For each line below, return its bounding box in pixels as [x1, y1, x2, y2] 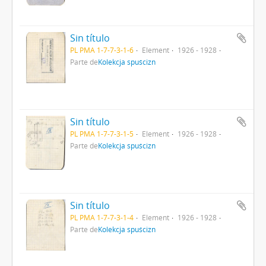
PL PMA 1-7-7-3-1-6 [69, 45, 134, 55]
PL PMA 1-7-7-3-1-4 [69, 212, 134, 222]
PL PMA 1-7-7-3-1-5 [69, 128, 134, 138]
